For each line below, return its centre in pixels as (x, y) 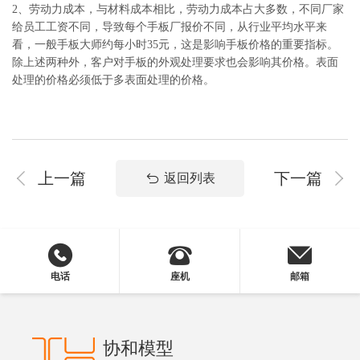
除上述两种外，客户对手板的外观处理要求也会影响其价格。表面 (175, 62)
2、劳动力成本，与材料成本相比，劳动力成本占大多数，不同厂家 (178, 9)
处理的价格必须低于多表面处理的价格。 (113, 80)
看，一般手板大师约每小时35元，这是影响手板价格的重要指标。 (175, 45)
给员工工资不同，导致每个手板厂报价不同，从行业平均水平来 (170, 27)
